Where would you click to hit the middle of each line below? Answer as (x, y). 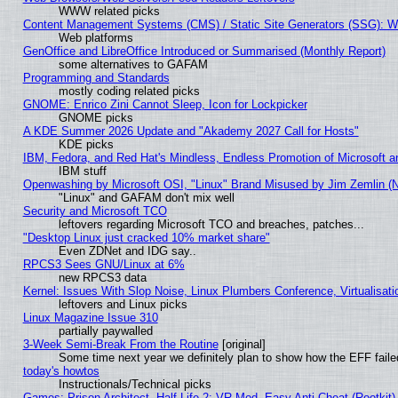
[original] (242, 345)
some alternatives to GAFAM (133, 65)
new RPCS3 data (102, 278)
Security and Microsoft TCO (95, 211)
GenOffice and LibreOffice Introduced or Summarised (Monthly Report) (204, 52)
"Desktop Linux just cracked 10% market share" (146, 238)
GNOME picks (96, 118)
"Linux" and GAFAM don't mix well (146, 198)
